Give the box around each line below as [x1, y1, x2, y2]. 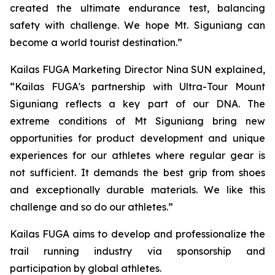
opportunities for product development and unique [10, 132, 265, 144]
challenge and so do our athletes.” [10, 201, 173, 213]
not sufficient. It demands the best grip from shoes [10, 166, 265, 179]
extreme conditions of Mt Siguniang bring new [10, 115, 265, 127]
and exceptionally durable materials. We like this [10, 184, 265, 196]
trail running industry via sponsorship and [10, 245, 265, 257]
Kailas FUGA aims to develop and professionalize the [10, 228, 265, 240]
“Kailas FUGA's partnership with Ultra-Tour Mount [10, 80, 265, 93]
